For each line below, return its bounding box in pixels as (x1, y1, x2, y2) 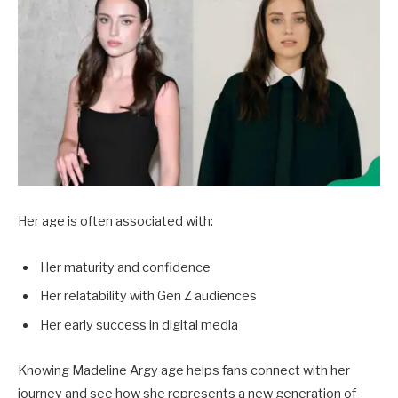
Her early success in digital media (40, 316, 238, 333)
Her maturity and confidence (40, 259, 211, 275)
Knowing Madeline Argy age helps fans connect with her (18, 362, 350, 379)
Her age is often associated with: (18, 212, 213, 229)
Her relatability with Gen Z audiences (40, 288, 257, 305)
